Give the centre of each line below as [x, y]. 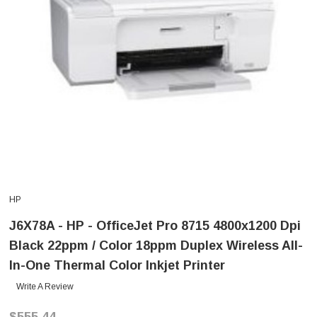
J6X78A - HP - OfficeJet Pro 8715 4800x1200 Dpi [155, 226]
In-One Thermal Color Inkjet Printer [117, 266]
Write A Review [45, 287]
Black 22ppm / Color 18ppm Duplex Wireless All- [156, 246]
